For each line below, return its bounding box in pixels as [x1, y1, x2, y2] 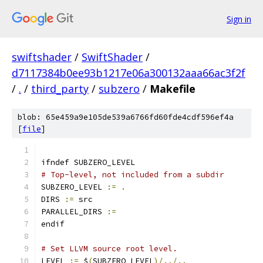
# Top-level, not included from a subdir [41, 170, 224, 180]
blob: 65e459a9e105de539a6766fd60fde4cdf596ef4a [18, 112, 234, 122]
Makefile [150, 82, 195, 96]
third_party [31, 82, 89, 96]
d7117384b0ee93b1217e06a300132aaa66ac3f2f [12, 66, 245, 80]
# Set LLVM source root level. [41, 244, 177, 254]
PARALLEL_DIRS [41, 207, 107, 217]
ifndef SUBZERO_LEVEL [41, 157, 135, 167]
